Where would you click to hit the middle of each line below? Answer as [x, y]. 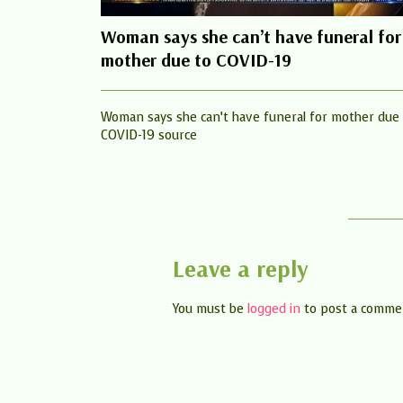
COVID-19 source [149, 136]
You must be [210, 309]
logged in [274, 309]
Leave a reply [241, 269]
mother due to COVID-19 [196, 60]
